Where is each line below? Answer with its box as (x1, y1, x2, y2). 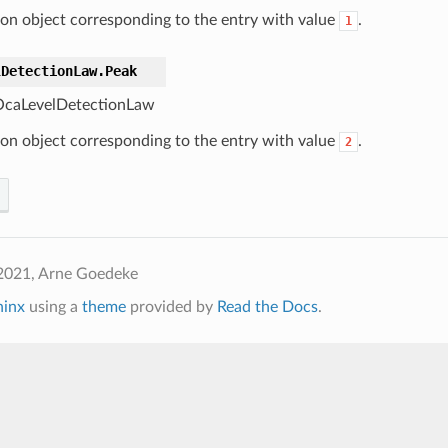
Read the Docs (216, 299, 318, 316)
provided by (125, 299, 217, 316)
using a (24, 299, 82, 316)
